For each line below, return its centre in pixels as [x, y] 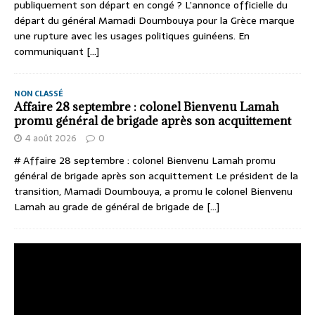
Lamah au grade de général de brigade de [110, 207]
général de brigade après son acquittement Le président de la [156, 176]
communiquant [50, 52]
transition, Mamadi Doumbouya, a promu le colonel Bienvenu [153, 192]
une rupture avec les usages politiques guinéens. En [132, 36]
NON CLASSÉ [39, 94]
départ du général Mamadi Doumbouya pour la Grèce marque [154, 21]
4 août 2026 [51, 139]
